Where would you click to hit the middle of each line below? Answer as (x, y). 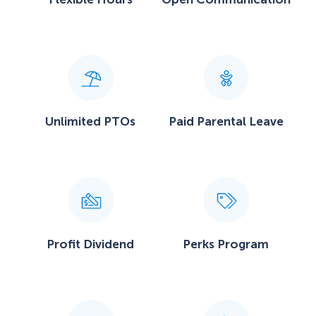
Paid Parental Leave (226, 122)
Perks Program (226, 244)
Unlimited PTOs (90, 122)
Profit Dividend (90, 244)
